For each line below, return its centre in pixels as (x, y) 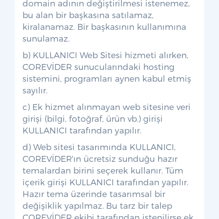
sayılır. (35, 90)
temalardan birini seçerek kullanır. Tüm (103, 170)
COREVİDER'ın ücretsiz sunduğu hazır (100, 158)
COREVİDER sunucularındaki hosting (99, 66)
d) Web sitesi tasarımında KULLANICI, (99, 147)
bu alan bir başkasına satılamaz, (88, 15)
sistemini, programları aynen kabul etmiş (107, 78)
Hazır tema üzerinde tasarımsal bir (94, 194)
